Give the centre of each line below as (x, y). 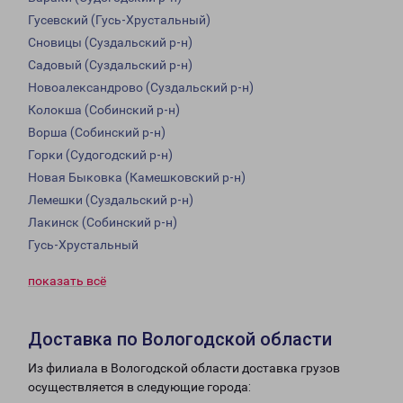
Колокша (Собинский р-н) (104, 110)
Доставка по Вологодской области (180, 340)
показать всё (67, 281)
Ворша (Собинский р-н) (97, 133)
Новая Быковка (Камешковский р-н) (137, 178)
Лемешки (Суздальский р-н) (111, 200)
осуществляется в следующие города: (139, 387)
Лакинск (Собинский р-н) (103, 223)
